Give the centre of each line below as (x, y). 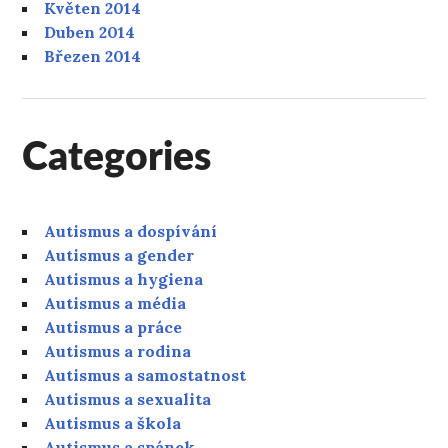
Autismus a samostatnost (145, 374)
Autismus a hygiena (124, 278)
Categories (117, 158)
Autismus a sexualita (128, 398)
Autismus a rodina (118, 350)
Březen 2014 (93, 55)
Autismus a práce (113, 326)
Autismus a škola (113, 422)
